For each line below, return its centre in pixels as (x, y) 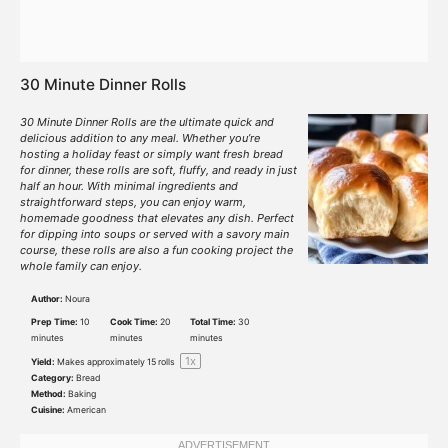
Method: (48, 393)
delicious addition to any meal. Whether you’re (140, 138)
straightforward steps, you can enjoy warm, (133, 202)
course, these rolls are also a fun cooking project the (156, 250)
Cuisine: (48, 409)
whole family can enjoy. (81, 266)
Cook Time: (134, 321)
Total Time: (212, 321)
